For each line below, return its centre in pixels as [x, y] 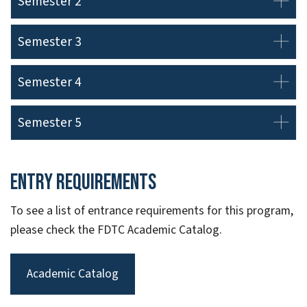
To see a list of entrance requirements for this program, [152, 210]
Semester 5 [50, 123]
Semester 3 [50, 42]
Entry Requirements [83, 182]
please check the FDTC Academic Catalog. [116, 230]
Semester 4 [50, 83]
